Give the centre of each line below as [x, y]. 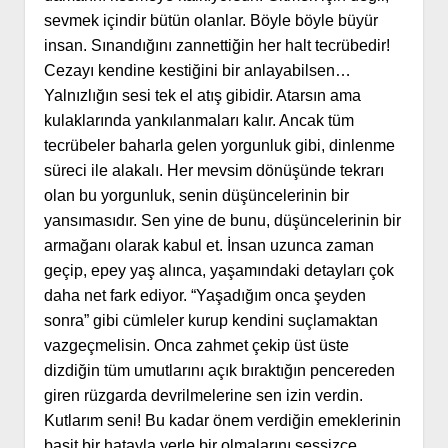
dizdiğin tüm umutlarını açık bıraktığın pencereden [219, 371]
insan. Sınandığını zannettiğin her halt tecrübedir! [216, 46]
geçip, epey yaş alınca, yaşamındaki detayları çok [218, 271]
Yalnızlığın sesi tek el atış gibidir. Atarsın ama [202, 96]
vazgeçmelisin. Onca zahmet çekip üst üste [196, 346]
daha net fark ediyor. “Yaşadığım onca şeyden [204, 296]
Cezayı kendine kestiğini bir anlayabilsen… [197, 71]
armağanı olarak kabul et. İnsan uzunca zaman [208, 246]
